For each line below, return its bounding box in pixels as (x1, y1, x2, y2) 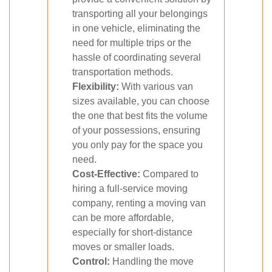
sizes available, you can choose (72, 96, 209, 106)
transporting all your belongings (72, 8, 208, 19)
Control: (72, 256, 110, 267)
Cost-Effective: (72, 169, 140, 179)
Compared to (140, 169, 199, 179)
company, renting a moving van (72, 198, 206, 208)
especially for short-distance (72, 227, 192, 237)
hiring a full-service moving (72, 183, 188, 194)
